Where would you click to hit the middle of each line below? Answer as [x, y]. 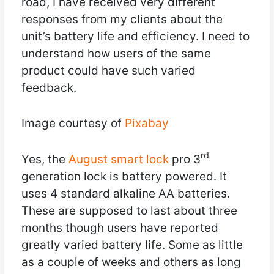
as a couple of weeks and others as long [131, 262]
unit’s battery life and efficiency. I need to [135, 36]
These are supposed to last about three [129, 210]
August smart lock [118, 159]
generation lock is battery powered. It [124, 176]
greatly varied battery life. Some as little [132, 245]
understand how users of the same [116, 53]
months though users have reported [120, 228]
